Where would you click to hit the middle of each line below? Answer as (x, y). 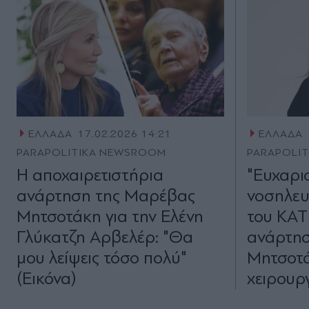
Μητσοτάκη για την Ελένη (110, 217)
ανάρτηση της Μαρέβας (106, 196)
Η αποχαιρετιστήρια (90, 175)
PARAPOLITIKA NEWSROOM (92, 153)
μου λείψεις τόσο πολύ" (102, 258)
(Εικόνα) (47, 279)
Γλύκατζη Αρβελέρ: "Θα (105, 237)
